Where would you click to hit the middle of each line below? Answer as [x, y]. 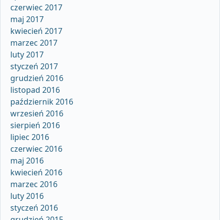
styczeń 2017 [34, 66]
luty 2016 [27, 196]
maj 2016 [27, 160]
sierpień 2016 [35, 125]
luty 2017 [27, 54]
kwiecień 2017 [36, 31]
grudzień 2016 [37, 78]
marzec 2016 [34, 184]
